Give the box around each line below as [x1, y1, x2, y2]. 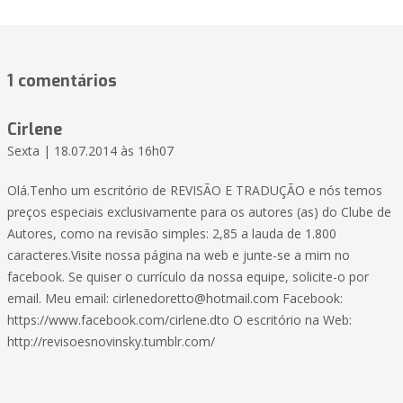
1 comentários [7, 70, 117, 93]
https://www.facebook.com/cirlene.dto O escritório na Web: [7, 311, 352, 329]
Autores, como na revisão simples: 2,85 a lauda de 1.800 [7, 225, 336, 243]
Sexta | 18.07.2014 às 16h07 [7, 142, 174, 160]
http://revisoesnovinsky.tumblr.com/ [7, 333, 215, 351]
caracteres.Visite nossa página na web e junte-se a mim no [7, 246, 350, 264]
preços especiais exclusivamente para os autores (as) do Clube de [7, 203, 391, 221]
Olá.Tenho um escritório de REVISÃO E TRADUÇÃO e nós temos [7, 182, 382, 200]
